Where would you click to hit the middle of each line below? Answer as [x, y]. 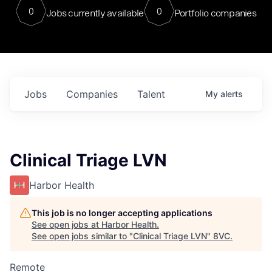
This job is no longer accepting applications [122, 213]
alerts [232, 94]
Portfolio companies [215, 13]
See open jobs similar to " [82, 236]
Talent [151, 94]
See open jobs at [66, 224]
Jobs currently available [95, 13]
